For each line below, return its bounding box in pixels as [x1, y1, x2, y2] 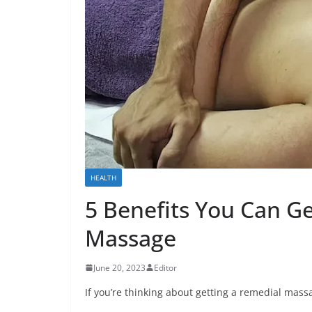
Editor [154, 261, 177, 274]
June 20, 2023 [93, 261, 146, 274]
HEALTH [91, 172, 116, 182]
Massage [85, 222, 176, 253]
